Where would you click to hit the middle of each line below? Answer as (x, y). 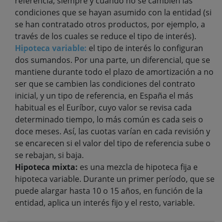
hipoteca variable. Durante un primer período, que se (115, 179)
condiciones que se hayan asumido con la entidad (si (113, 12)
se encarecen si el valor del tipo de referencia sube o (113, 143)
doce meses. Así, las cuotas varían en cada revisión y (112, 131)
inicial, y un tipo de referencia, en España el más (104, 95)
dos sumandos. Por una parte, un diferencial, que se (112, 60)
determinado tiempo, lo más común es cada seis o (109, 119)
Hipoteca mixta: (46, 167)
